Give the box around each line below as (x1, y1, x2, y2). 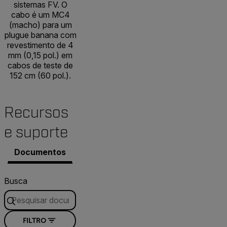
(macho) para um (9, 19, 72, 30)
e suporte (4, 123, 68, 142)
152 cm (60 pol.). (10, 70, 71, 81)
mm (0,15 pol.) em (8, 50, 72, 60)
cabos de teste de (8, 60, 73, 70)
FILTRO (23, 216, 46, 225)
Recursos (4, 103, 68, 122)
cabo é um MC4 (11, 9, 70, 20)
